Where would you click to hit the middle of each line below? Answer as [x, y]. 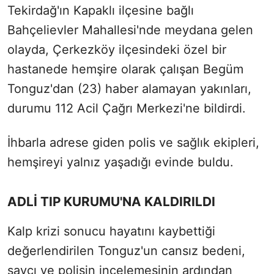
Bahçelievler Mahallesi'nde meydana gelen [130, 30]
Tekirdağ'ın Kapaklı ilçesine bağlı [101, 10]
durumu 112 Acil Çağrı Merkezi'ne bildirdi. [127, 108]
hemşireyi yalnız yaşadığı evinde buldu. [120, 162]
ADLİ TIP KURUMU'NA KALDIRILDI [111, 201]
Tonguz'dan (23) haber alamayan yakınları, [129, 88]
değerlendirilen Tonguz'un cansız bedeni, [126, 250]
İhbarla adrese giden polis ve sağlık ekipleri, [133, 142]
